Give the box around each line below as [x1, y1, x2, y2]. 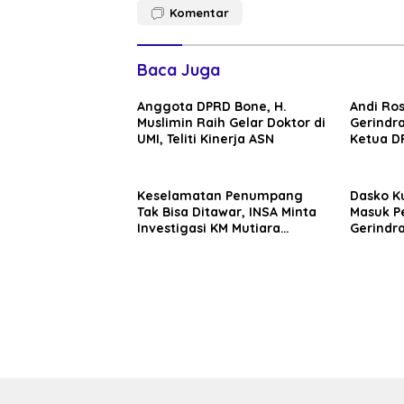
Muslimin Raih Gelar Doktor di [137, 114, 326, 131]
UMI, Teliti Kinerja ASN [137, 130, 274, 147]
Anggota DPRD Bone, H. [137, 97, 287, 115]
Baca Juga [137, 59, 220, 80]
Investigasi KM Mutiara [137, 219, 280, 236]
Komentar [170, 5, 229, 20]
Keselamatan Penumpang [137, 187, 303, 204]
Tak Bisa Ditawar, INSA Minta [137, 203, 317, 220]
